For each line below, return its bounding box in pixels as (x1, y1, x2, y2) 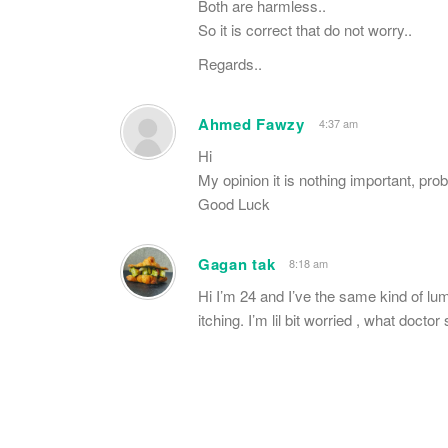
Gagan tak (198, 252, 276, 275)
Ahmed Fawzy (198, 112, 305, 135)
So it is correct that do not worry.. (198, 18, 412, 40)
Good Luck (198, 192, 270, 214)
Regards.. (198, 52, 262, 74)
